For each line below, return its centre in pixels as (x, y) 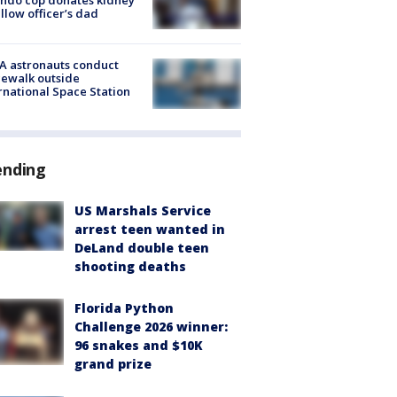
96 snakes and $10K (139, 345)
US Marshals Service (143, 210)
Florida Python (124, 307)
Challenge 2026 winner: (151, 326)
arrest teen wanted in (150, 229)
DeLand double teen (142, 247)
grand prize (113, 363)
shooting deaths (130, 266)
